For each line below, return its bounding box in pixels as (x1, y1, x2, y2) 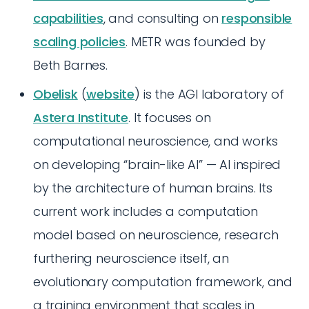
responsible (221, 10, 292, 27)
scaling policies (33, 33, 126, 50)
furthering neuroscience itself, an (33, 250, 229, 267)
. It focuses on (128, 109, 211, 126)
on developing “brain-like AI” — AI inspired (33, 156, 281, 173)
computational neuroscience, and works (33, 132, 278, 150)
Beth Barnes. (33, 57, 108, 74)
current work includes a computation (33, 203, 258, 220)
